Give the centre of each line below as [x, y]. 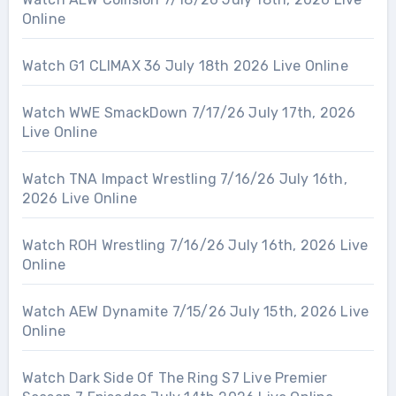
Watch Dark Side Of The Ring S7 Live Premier [175, 378]
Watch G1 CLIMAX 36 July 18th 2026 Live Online [185, 66]
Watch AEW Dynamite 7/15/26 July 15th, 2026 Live [195, 312]
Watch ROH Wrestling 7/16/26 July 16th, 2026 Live [195, 245]
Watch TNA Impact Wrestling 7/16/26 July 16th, [184, 179]
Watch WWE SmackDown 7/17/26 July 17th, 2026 [189, 113]
